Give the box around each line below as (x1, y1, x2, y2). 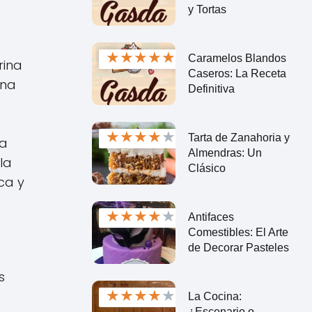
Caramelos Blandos (187, 52, 286, 64)
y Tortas (187, 3, 226, 15)
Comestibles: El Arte (187, 226, 288, 238)
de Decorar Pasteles (187, 241, 289, 253)
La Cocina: (187, 290, 242, 302)
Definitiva (187, 82, 235, 95)
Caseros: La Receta (187, 67, 286, 79)
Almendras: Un (187, 146, 262, 159)
